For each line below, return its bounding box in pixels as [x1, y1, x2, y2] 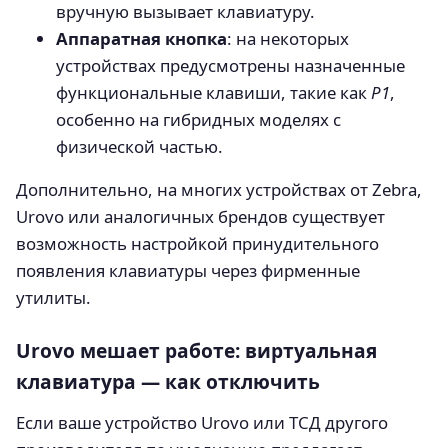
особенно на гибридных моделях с [56, 107, 341, 131]
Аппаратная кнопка [56, 26, 227, 50]
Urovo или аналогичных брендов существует [16, 205, 385, 229]
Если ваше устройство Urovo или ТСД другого [16, 411, 388, 435]
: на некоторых [227, 26, 349, 50]
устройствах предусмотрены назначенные [56, 53, 405, 77]
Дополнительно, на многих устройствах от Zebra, [16, 178, 422, 202]
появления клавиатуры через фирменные [16, 259, 360, 283]
